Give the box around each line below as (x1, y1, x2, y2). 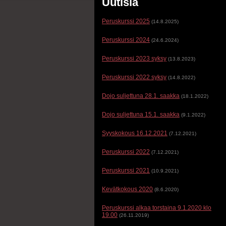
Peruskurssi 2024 (102, 36, 150, 43)
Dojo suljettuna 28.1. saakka (102, 92, 180, 99)
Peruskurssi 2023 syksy (102, 55, 166, 62)
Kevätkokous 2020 (102, 186, 153, 193)
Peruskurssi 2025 (102, 18, 150, 25)
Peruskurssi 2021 (102, 167, 150, 174)
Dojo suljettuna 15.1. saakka (102, 111, 180, 118)
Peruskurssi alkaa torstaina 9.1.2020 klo (102, 204, 211, 211)
